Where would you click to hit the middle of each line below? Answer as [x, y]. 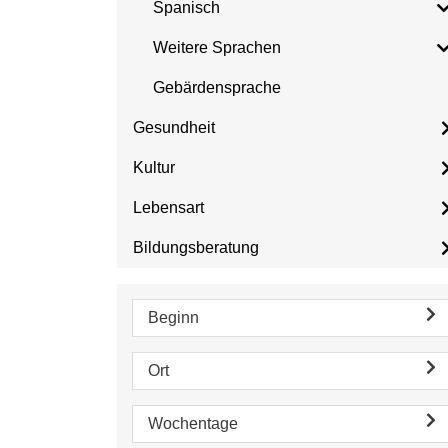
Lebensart [168, 207]
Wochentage [193, 423]
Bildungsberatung [196, 247]
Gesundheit [174, 127]
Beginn [173, 317]
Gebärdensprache [217, 87]
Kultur [154, 167]
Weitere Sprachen [217, 47]
